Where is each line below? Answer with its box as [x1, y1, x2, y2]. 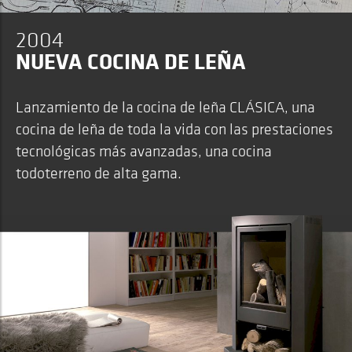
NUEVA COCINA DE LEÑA [16, 46, 246, 75]
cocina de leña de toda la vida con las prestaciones [16, 119, 333, 138]
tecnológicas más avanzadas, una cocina [16, 141, 272, 160]
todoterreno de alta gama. [16, 163, 181, 182]
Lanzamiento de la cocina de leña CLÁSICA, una [16, 97, 315, 116]
